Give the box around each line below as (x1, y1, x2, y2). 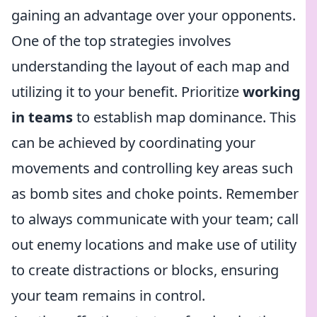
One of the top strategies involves (11, 31, 231, 50)
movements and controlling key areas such (11, 158, 293, 178)
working (243, 82, 301, 101)
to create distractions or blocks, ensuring (11, 260, 279, 279)
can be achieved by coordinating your (11, 133, 255, 152)
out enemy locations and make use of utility (11, 235, 296, 254)
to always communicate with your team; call (11, 209, 299, 229)
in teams (11, 108, 73, 127)
